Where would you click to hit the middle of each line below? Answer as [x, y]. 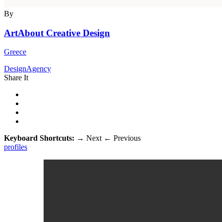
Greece [15, 52]
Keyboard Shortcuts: [40, 138]
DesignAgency [28, 69]
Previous [126, 138]
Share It [16, 78]
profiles [16, 147]
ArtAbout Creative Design [57, 33]
